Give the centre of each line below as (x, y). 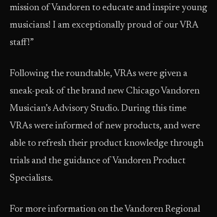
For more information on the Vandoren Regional (105, 209)
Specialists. (31, 178)
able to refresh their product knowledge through (107, 144)
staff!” (22, 43)
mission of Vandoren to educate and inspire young (108, 8)
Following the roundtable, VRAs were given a (99, 74)
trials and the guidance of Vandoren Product (98, 161)
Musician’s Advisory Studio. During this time (98, 109)
